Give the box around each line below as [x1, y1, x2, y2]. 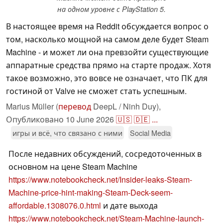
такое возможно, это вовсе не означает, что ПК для [6, 72, 208, 84]
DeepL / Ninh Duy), [91, 101, 161, 112]
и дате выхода [101, 200, 158, 212]
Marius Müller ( [6, 101, 58, 112]
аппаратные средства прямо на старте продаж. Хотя [6, 59, 211, 71]
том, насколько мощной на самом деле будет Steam [6, 33, 209, 45]
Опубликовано [6, 113, 66, 125]
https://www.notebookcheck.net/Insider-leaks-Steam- [8, 174, 192, 186]
